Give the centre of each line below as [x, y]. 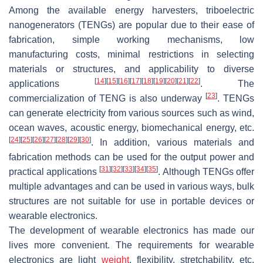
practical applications [54, 171]
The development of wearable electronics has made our [131, 230]
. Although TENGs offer [206, 171]
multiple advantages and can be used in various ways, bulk [131, 186]
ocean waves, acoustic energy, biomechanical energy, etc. [131, 127]
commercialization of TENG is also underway [107, 98]
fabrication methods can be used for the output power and [131, 157]
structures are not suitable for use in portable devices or [131, 201]
